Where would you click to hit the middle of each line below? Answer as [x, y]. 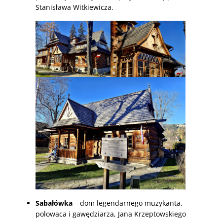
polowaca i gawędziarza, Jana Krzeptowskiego [111, 214]
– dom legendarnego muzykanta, [129, 203]
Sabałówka [55, 203]
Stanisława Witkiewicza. [74, 7]
